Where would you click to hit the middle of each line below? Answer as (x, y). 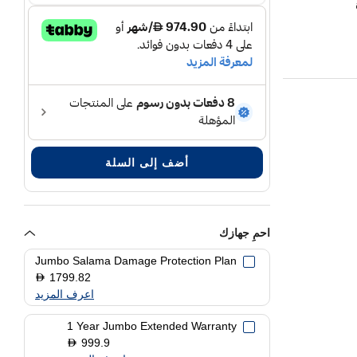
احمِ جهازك (245, 233)
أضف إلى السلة (147, 162)
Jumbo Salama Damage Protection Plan (136, 261)
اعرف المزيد (65, 294)
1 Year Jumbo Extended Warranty (152, 326)
